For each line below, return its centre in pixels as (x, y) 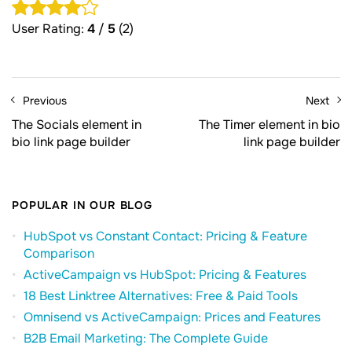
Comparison (59, 254)
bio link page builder (71, 142)
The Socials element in (77, 125)
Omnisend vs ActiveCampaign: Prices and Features (172, 317)
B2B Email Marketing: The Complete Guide (146, 339)
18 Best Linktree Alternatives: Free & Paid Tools (161, 296)
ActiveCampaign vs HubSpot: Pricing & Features (165, 275)
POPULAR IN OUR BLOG (82, 205)
